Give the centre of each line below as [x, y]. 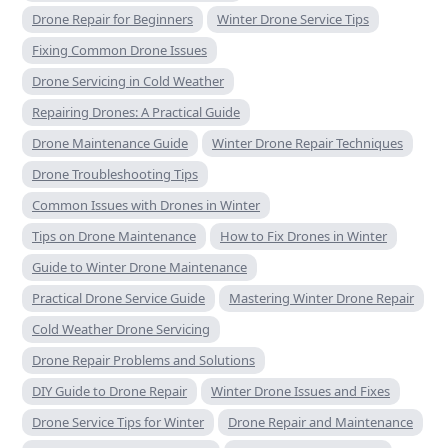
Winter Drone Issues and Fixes [300, 390]
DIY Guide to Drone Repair [109, 390]
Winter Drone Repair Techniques [307, 142]
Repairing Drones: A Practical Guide [136, 111]
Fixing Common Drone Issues [119, 49]
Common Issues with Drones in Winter [146, 204]
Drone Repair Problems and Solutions [143, 359]
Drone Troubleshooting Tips [115, 173]
